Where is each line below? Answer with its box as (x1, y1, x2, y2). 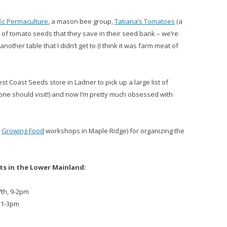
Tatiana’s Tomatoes (115, 17, 175, 26)
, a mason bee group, (48, 17, 115, 26)
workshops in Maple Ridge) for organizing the (44, 126, 184, 135)
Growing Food (2, 126, 44, 135)
